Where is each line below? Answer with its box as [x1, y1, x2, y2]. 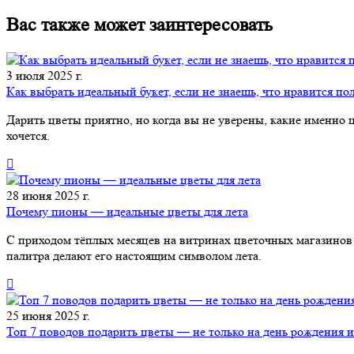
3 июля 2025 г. [6, 68, 83, 84]
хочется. [6, 128, 50, 144]
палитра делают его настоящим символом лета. [6, 248, 262, 264]
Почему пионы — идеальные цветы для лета [6, 204, 248, 220]
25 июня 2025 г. [6, 308, 90, 324]
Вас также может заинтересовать [6, 14, 273, 36]
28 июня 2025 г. [6, 188, 90, 204]
